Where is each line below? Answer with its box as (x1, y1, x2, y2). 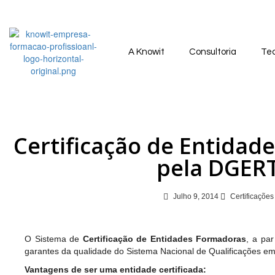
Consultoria (189, 47, 236, 56)
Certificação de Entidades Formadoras (82, 234, 247, 244)
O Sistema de (25, 234, 83, 244)
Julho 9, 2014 (173, 192, 219, 201)
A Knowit (128, 47, 165, 56)
